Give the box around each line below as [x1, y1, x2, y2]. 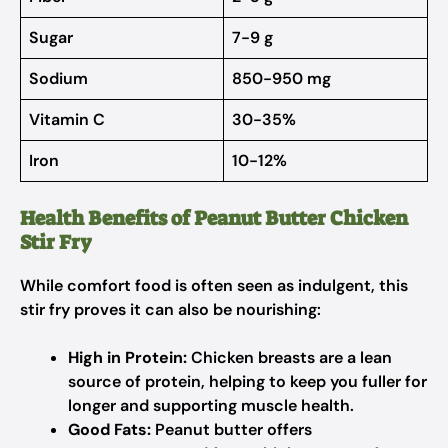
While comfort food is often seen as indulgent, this [20, 275, 408, 296]
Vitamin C [29, 109, 105, 130]
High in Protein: [68, 347, 187, 368]
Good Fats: [68, 419, 151, 440]
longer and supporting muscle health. [68, 395, 354, 416]
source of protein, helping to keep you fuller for [68, 371, 427, 392]
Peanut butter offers [151, 419, 312, 440]
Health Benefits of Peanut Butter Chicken [20, 205, 408, 231]
